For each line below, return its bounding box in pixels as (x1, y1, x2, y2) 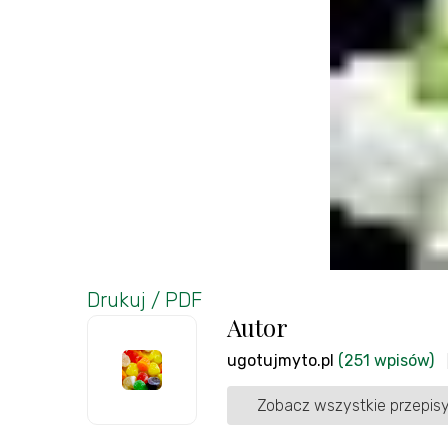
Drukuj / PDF (87, 287, 202, 312)
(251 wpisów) (338, 350, 434, 370)
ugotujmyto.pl (227, 350, 334, 370)
